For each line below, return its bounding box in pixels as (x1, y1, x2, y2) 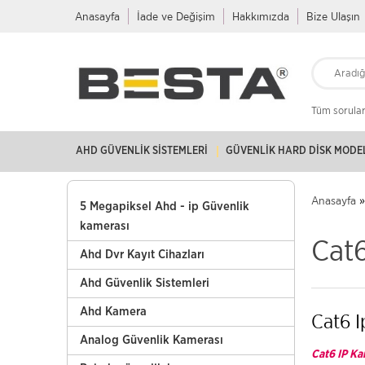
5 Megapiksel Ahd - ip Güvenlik (80, 200, 249, 213)
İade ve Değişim (137, 10, 215, 23)
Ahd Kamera (80, 306, 147, 318)
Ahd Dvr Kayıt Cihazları (80, 248, 204, 261)
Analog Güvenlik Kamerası (80, 334, 223, 346)
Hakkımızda (232, 10, 289, 23)
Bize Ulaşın (306, 10, 360, 23)
